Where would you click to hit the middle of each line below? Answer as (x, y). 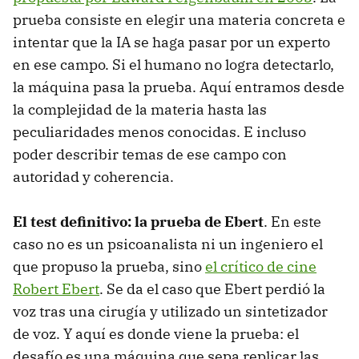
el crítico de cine (261, 266)
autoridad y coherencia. (93, 176)
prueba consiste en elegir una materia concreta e (179, 19)
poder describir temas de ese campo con (150, 154)
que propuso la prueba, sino (109, 266)
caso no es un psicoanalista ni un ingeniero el (168, 244)
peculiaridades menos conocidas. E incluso (159, 131)
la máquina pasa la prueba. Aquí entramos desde (179, 87)
